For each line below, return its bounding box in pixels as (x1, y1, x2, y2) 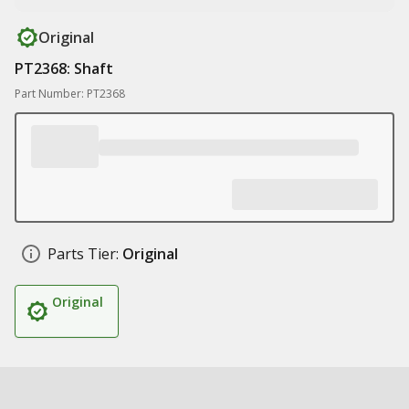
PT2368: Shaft (15, 58, 113, 79)
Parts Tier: (47, 244, 119, 264)
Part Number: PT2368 (15, 86, 125, 101)
